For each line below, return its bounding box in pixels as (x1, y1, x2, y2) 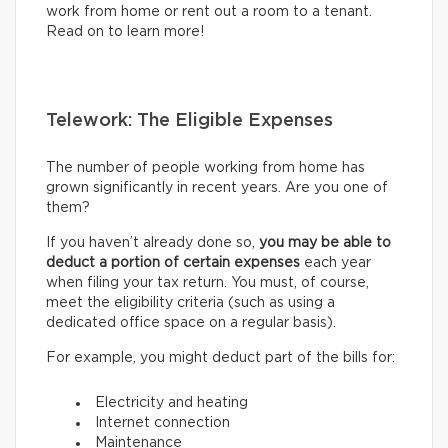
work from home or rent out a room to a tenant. (46, 5, 372, 20)
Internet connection (95, 416, 230, 431)
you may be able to (259, 236, 391, 251)
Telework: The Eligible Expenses (46, 112, 333, 131)
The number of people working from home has (46, 161, 365, 176)
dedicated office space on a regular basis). (46, 316, 336, 331)
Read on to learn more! (46, 25, 204, 40)
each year (300, 256, 371, 271)
